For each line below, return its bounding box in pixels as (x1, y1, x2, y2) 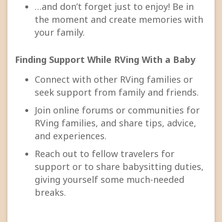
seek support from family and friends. (35, 86, 199, 98)
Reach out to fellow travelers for (35, 147, 174, 160)
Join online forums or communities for (35, 104, 200, 116)
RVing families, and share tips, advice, (35, 116, 196, 129)
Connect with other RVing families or (35, 73, 193, 85)
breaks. (35, 186, 66, 198)
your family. (35, 26, 85, 39)
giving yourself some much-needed (35, 173, 184, 185)
